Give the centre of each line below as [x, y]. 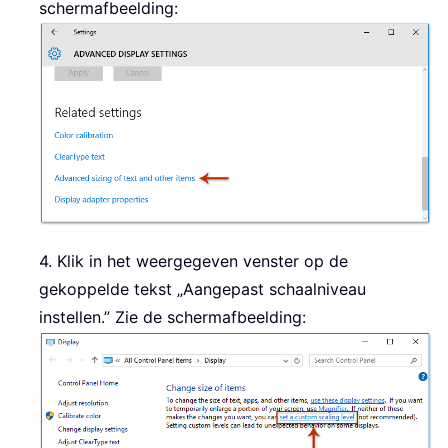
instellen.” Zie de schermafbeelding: [172, 316]
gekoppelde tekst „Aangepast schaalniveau [202, 288]
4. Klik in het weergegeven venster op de [193, 260]
